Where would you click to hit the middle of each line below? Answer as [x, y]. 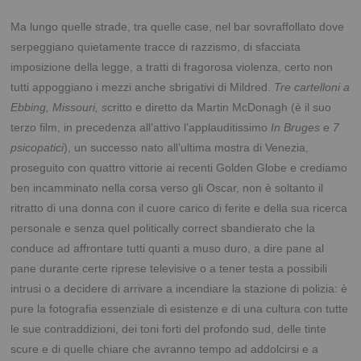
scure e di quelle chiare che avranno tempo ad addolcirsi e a [165, 349]
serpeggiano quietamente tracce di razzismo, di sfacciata [156, 47]
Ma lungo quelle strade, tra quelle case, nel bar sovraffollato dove [178, 27]
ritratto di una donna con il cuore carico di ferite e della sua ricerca [179, 208]
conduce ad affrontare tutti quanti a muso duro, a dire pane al [168, 249]
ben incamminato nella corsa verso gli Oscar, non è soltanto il [167, 188]
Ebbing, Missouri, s [59, 108]
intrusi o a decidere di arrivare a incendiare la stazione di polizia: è [179, 289]
